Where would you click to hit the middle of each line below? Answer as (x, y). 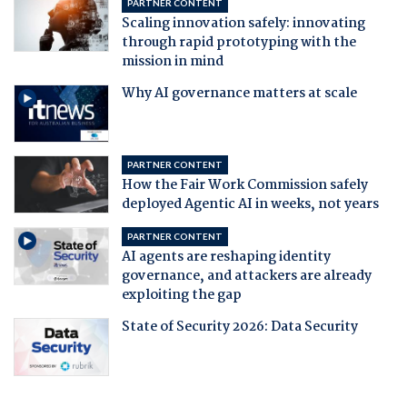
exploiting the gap (181, 295)
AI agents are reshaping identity (226, 257)
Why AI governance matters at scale (239, 93)
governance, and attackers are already (246, 276)
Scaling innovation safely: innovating (243, 23)
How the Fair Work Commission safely (244, 185)
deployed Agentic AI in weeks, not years (250, 204)
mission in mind (172, 61)
